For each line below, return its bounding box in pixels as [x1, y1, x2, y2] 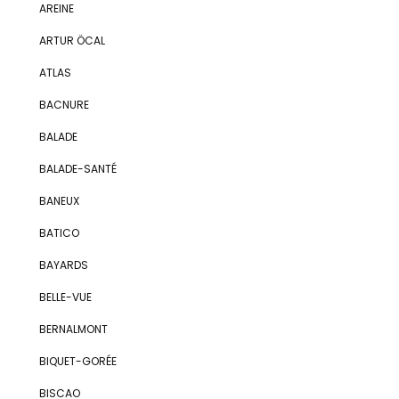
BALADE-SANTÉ [38, 161, 117, 176]
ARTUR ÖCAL [38, 33, 105, 48]
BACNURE [38, 97, 89, 112]
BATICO [38, 225, 79, 240]
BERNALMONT [38, 322, 108, 337]
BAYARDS [38, 257, 88, 273]
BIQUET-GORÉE [38, 354, 117, 369]
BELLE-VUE [38, 289, 92, 305]
